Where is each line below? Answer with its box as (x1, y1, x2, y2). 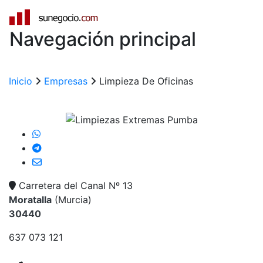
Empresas (44, 75, 87, 87)
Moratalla (9, 193, 52, 205)
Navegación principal (9, 28, 196, 51)
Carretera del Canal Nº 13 (19, 179, 133, 191)
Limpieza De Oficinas (99, 75, 193, 87)
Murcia (58, 193, 88, 205)
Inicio (9, 75, 32, 87)
